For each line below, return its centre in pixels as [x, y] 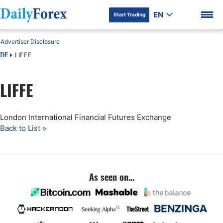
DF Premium [32, 98]
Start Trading [129, 14]
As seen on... [111, 177]
